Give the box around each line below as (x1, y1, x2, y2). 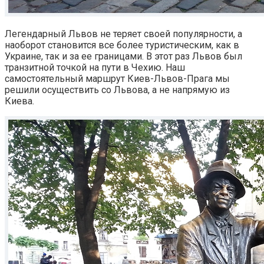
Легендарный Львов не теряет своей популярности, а (5, 28, 242, 39)
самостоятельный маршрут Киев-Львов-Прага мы (5, 72, 230, 84)
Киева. (5, 95, 34, 107)
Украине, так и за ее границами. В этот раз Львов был (5, 50, 242, 62)
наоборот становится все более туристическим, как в (5, 39, 239, 51)
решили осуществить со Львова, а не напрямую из (5, 84, 230, 95)
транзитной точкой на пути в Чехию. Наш (5, 61, 185, 73)
